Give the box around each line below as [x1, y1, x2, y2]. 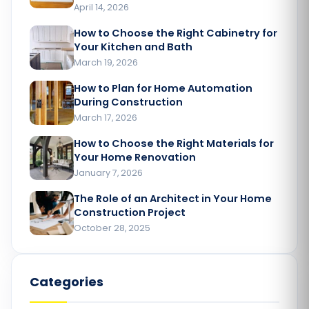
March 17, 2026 [74, 111, 137, 123]
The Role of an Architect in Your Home [74, 191, 272, 206]
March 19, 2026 [74, 56, 138, 68]
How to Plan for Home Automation [74, 81, 252, 95]
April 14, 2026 [74, 1, 129, 14]
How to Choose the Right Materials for [74, 136, 274, 150]
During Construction [74, 94, 183, 109]
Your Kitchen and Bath [74, 39, 192, 54]
